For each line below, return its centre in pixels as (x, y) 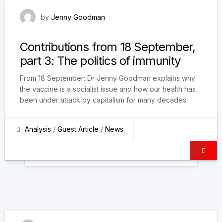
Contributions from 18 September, (108, 47)
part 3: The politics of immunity (100, 60)
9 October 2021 (177, 16)
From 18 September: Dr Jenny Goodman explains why (108, 78)
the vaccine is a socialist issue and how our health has (108, 89)
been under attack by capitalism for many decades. (104, 100)
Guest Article (78, 129)
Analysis (38, 129)
